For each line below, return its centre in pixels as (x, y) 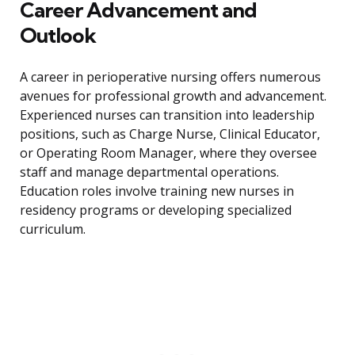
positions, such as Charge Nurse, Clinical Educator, (170, 134)
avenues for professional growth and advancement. (173, 96)
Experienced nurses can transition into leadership (167, 115)
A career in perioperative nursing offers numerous (170, 77)
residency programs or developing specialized (156, 210)
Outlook (58, 36)
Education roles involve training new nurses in (157, 191)
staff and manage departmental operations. (149, 172)
